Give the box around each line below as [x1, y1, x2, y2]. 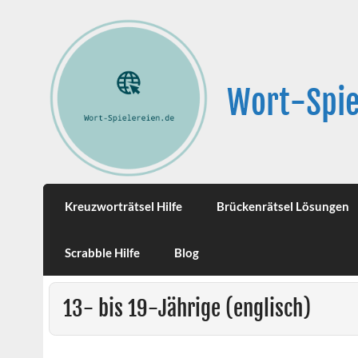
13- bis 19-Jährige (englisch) [62, 294, 311, 323]
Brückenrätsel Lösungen [216, 199, 349, 214]
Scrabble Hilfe [65, 245, 141, 260]
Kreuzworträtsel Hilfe [65, 199, 183, 214]
